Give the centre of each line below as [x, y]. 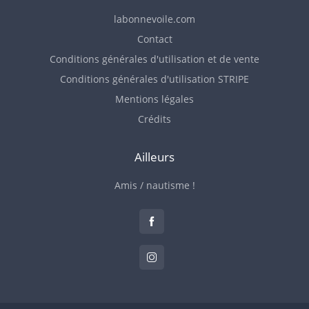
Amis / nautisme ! [154, 185]
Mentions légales [154, 99]
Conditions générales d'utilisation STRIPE [154, 79]
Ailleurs [154, 157]
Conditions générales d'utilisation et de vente [154, 59]
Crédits [154, 119]
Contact [154, 39]
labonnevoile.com [154, 19]
